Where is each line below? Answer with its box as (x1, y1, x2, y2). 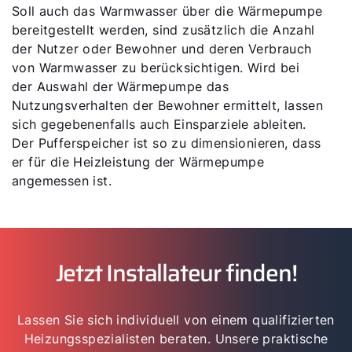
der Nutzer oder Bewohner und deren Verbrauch (12, 41, 312, 57)
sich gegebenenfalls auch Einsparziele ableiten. (12, 116, 306, 132)
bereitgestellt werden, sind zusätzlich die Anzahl (12, 22, 315, 38)
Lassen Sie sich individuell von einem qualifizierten (17, 312, 335, 328)
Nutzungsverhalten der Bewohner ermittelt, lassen (12, 97, 324, 113)
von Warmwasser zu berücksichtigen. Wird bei (12, 60, 300, 75)
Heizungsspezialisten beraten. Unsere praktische (24, 331, 328, 346)
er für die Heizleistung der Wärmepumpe (12, 154, 265, 170)
